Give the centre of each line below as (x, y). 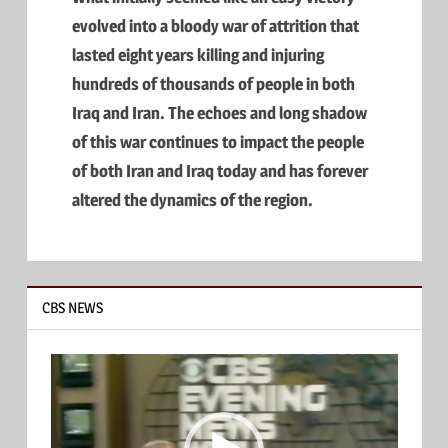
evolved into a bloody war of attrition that (215, 26)
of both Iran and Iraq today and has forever (220, 171)
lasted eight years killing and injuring (198, 55)
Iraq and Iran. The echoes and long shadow (219, 113)
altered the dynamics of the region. (192, 200)
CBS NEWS (72, 308)
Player (70, 395)
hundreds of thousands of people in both (213, 84)
